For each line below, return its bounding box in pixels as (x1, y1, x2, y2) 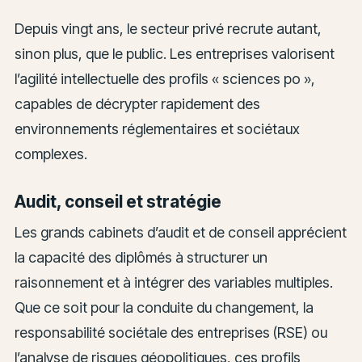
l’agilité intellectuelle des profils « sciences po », (14, 69, 315, 87)
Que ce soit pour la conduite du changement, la (14, 299, 314, 317)
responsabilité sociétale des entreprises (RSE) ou (14, 324, 327, 342)
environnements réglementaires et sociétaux (14, 120, 300, 137)
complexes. (14, 145, 87, 162)
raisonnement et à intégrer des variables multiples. (14, 274, 333, 292)
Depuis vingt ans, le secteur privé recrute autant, (14, 19, 322, 37)
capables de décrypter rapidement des (14, 95, 260, 112)
